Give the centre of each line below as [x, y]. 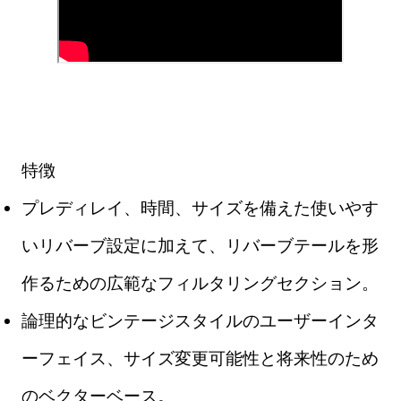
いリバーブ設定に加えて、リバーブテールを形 [200, 246]
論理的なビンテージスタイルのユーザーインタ [200, 321]
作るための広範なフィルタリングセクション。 [200, 283]
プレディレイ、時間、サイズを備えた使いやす [200, 208]
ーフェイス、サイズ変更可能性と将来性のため [200, 358]
